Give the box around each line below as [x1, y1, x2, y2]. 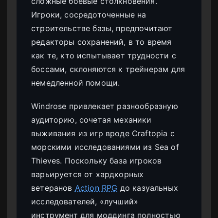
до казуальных [117, 182, 178, 193]
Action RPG [74, 182, 118, 193]
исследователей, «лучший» [31, 196, 139, 206]
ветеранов [31, 182, 75, 193]
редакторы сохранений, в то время [31, 36, 172, 47]
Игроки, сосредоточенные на [31, 9, 146, 19]
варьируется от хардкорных [31, 169, 144, 179]
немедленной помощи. [31, 77, 120, 88]
